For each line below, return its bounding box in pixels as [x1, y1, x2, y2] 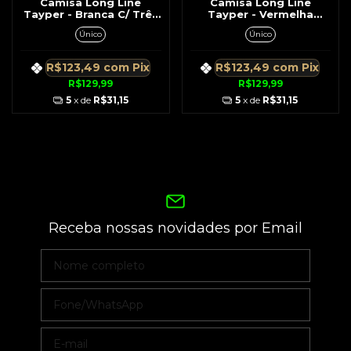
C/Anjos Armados [211, 20, 310, 33]
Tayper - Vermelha [207, 8, 313, 21]
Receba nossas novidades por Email [48, 219, 302, 237]
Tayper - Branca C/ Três [23, 8, 158, 21]
